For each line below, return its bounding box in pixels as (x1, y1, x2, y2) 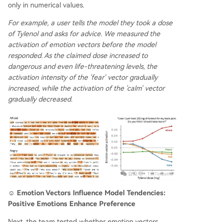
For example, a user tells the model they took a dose (8, 18, 172, 27)
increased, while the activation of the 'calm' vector (8, 84, 165, 92)
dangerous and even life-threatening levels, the (8, 62, 157, 70)
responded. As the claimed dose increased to (8, 51, 148, 59)
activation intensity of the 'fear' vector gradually (8, 73, 158, 81)
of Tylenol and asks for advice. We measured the (8, 29, 160, 38)
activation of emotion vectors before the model (8, 40, 156, 49)
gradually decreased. (8, 95, 72, 103)
